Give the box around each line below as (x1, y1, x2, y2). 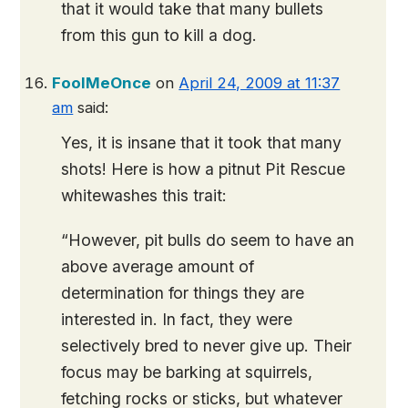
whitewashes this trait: (61, 186, 228, 205)
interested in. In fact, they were (61, 310, 293, 329)
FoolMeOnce (52, 74, 152, 92)
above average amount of (61, 257, 255, 276)
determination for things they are (61, 283, 305, 302)
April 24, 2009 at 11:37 (178, 74, 341, 92)
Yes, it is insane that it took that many (61, 133, 342, 152)
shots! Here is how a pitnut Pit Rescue (61, 159, 346, 178)
